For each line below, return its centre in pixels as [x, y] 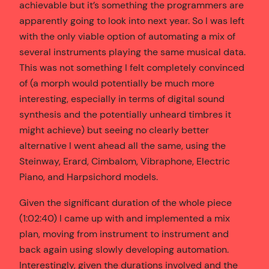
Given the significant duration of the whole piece [125, 202]
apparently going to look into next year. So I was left [132, 21]
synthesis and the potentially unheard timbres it [125, 115]
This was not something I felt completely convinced [132, 68]
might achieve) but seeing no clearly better [114, 130]
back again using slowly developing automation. [124, 249]
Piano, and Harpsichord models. [89, 177]
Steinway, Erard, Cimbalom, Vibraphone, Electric [125, 162]
